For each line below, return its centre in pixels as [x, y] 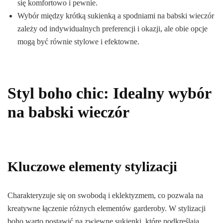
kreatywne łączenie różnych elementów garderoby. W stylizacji [107, 209]
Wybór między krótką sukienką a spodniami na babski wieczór [116, 15]
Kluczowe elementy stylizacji [92, 167]
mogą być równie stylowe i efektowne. [78, 41]
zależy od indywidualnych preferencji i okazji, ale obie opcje [112, 28]
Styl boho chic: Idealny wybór [109, 93]
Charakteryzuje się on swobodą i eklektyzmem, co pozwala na [105, 196]
